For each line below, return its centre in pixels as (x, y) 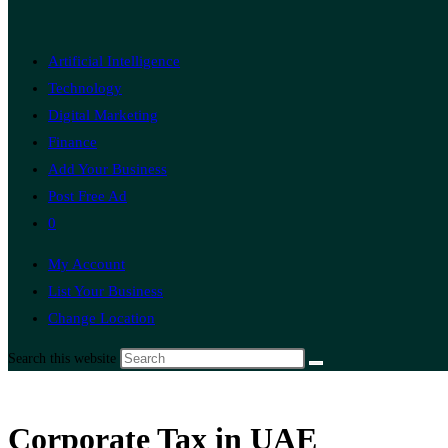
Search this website (64, 358)
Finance (72, 142)
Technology (85, 88)
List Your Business (105, 291)
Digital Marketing (103, 115)
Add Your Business (107, 169)
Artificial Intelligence (114, 61)
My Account (86, 264)
